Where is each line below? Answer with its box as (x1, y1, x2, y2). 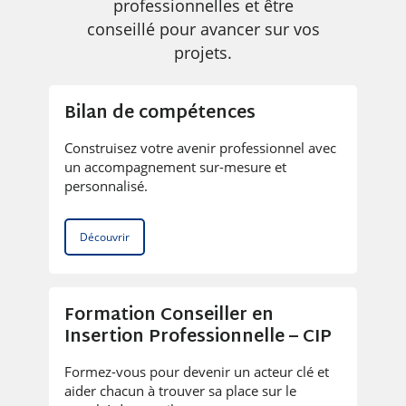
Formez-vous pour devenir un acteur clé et (63, 362, 329, 381)
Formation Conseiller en (63, 299, 274, 332)
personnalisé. (63, 176, 148, 195)
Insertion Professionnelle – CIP (63, 321, 332, 353)
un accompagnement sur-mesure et (63, 157, 286, 176)
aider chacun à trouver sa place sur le (63, 381, 296, 400)
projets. (174, 42, 232, 63)
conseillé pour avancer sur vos (86, 18, 320, 40)
